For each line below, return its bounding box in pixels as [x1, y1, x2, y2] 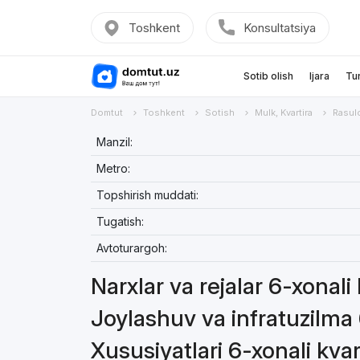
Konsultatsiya [243, 20, 316, 35]
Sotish [204, 107, 235, 118]
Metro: [96, 162, 130, 175]
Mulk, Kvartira [254, 107, 313, 118]
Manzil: [96, 135, 133, 149]
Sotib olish [243, 70, 293, 82]
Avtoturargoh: [96, 241, 167, 255]
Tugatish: [96, 215, 144, 228]
